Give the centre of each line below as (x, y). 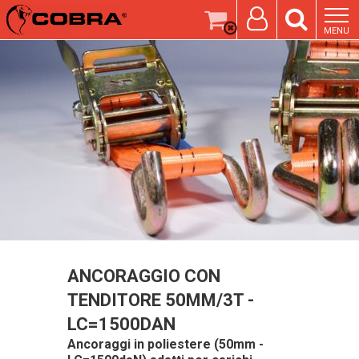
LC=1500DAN (121, 324)
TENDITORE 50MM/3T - (161, 300)
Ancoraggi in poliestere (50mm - (165, 344)
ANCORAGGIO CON (144, 276)
